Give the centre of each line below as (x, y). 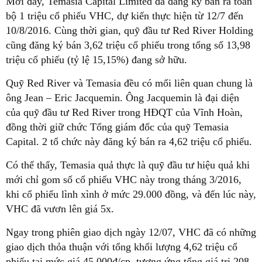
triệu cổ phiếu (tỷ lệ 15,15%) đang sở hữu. (96, 60)
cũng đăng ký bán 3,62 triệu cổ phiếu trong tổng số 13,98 (128, 45)
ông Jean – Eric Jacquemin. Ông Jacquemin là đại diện (123, 98)
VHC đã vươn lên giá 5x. (60, 209)
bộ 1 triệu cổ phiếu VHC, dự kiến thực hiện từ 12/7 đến (125, 16)
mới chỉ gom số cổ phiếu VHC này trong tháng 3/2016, (124, 180)
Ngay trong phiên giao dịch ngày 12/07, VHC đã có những (131, 232)
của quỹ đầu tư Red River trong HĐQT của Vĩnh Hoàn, (124, 113)
